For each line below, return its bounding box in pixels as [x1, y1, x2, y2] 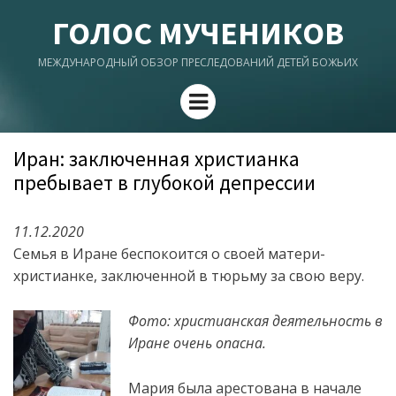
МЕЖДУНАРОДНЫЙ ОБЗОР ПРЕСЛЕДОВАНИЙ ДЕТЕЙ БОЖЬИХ [38, 55, 358, 70]
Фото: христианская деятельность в [128, 311, 383, 331]
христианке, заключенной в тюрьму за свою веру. [13, 266, 364, 286]
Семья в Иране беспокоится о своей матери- [13, 244, 325, 263]
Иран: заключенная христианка [13, 146, 300, 171]
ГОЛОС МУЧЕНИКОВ [52, 13, 344, 53]
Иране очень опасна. [128, 333, 266, 353]
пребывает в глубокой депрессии [13, 170, 316, 195]
